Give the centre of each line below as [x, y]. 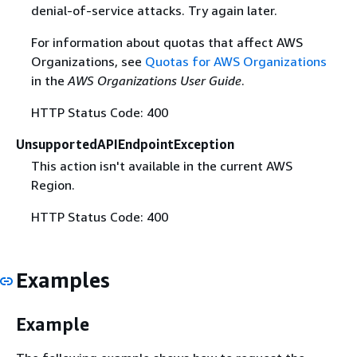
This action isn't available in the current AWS [161, 165]
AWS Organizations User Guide [154, 80]
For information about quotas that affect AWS [167, 42]
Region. [53, 184]
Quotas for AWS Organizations [235, 61]
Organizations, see [88, 61]
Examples [63, 280]
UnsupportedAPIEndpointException [125, 144]
